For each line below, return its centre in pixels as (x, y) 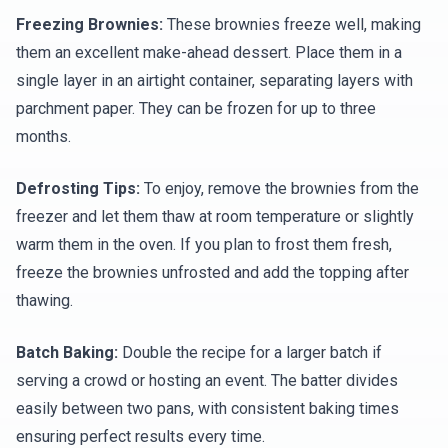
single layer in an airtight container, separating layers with (214, 80)
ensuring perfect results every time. (140, 436)
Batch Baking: (67, 352)
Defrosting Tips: (78, 188)
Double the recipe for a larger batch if (250, 352)
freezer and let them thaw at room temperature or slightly (215, 216)
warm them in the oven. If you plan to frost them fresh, (204, 244)
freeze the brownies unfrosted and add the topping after (212, 272)
